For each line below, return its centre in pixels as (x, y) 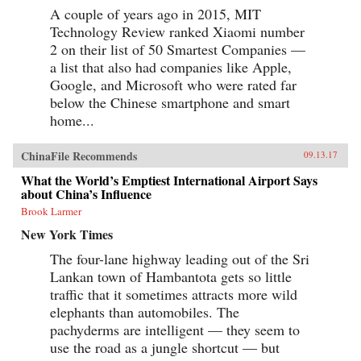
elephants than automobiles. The (145, 311)
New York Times (67, 234)
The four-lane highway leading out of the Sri (180, 258)
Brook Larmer (51, 211)
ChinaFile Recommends (79, 156)
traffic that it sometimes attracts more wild (174, 294)
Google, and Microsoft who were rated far (173, 84)
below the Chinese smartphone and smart (170, 102)
